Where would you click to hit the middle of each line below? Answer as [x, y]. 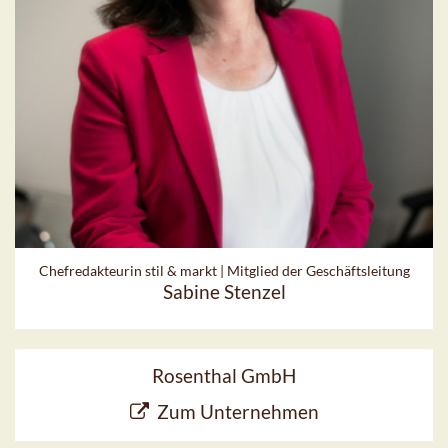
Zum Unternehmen [237, 412]
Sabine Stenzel [224, 292]
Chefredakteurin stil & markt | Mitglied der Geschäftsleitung [224, 271]
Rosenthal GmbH [224, 376]
